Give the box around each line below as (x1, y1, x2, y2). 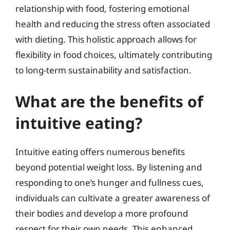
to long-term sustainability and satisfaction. (15, 64, 191, 76)
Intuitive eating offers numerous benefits (15, 146, 185, 158)
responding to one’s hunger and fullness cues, (15, 177, 204, 188)
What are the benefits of (15, 91, 203, 112)
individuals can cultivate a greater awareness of (15, 192, 210, 204)
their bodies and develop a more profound (15, 207, 188, 219)
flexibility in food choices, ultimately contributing (15, 48, 212, 61)
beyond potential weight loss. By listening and (15, 161, 202, 173)
